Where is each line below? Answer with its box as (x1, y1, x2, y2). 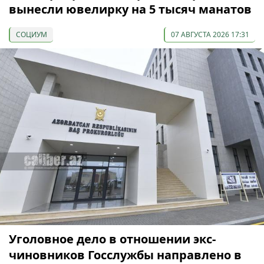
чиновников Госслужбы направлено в (9, 246, 242, 263)
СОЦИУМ (16, 29, 47, 39)
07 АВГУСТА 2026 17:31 (171, 29, 249, 39)
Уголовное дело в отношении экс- (9, 230, 216, 247)
